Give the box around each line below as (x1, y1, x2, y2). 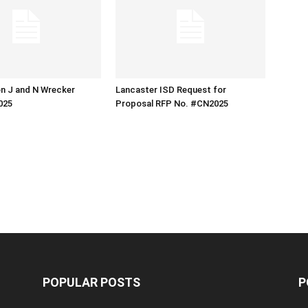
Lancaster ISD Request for (115, 85, 226, 96)
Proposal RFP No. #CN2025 (115, 98, 228, 109)
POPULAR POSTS (43, 275, 140, 290)
